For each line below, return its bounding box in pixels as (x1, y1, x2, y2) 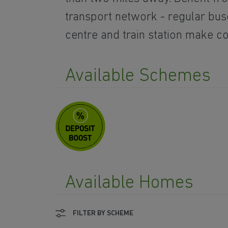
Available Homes (65, 174, 193, 192)
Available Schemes (65, 67, 211, 85)
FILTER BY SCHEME (73, 209, 133, 217)
